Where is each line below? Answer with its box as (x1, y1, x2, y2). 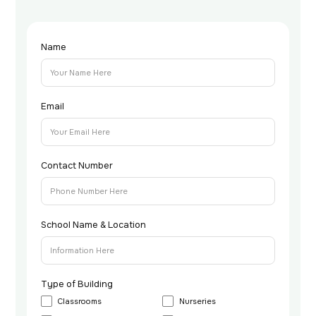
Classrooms (58, 296, 102, 306)
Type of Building (41, 278, 114, 290)
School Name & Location (41, 219, 147, 231)
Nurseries (179, 296, 216, 306)
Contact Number (41, 159, 114, 171)
